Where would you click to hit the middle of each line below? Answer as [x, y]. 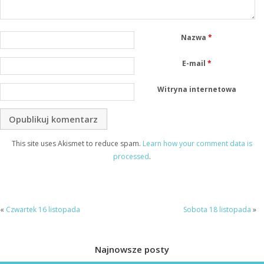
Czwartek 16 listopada [43, 209]
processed [131, 157]
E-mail [194, 63]
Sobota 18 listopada [217, 209]
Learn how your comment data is [197, 144]
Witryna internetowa [197, 89]
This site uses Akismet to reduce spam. [77, 144]
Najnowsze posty [132, 249]
